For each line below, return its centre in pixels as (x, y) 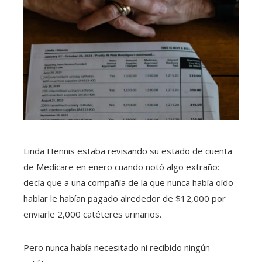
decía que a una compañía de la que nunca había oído (128, 182)
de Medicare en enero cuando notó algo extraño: (121, 167)
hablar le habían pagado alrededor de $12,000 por (125, 198)
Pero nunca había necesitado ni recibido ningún (117, 247)
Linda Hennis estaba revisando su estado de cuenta (128, 151)
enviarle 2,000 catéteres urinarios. (92, 214)
